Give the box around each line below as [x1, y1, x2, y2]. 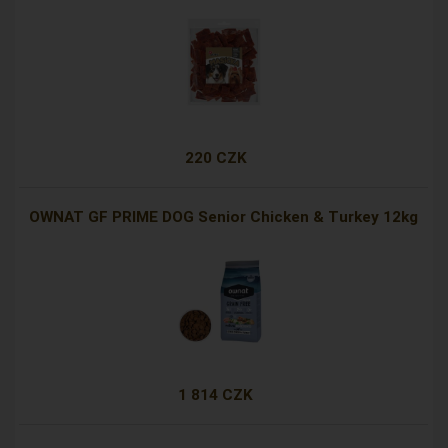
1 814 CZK [178, 386, 254, 405]
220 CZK [184, 149, 247, 168]
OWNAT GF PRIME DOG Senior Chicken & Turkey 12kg [29, 208, 419, 227]
